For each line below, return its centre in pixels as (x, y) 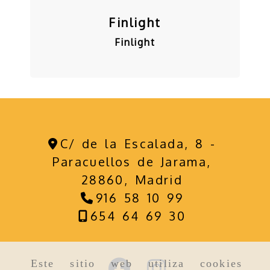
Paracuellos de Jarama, (132, 162)
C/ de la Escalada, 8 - (138, 143)
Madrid (159, 180)
